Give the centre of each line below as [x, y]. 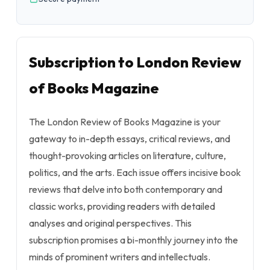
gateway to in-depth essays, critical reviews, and [130, 139]
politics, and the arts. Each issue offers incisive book [135, 172]
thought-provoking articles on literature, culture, [127, 155]
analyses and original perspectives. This [110, 223]
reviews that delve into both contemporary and [126, 189]
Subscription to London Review [135, 62]
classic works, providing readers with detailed [122, 206]
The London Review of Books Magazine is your [125, 122]
